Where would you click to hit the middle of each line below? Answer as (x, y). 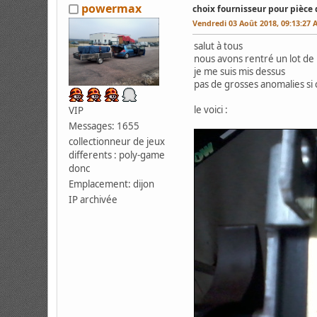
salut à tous (219, 46)
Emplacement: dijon (112, 184)
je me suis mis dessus (240, 71)
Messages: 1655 (104, 126)
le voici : (211, 109)
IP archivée (93, 200)
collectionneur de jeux (117, 142)
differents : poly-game (117, 155)
